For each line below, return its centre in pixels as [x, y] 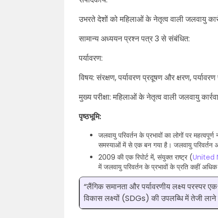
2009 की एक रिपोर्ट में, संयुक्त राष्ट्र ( [145, 157]
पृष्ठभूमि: [90, 117]
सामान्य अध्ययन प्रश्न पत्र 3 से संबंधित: [134, 39]
